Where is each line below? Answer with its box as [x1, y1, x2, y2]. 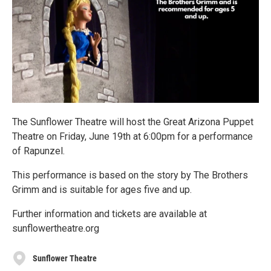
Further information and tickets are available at [12, 208, 207, 220]
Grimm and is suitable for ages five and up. [12, 184, 192, 195]
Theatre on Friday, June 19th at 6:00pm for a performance [12, 131, 253, 142]
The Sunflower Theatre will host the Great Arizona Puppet [12, 116, 253, 128]
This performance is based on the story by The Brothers [12, 169, 248, 181]
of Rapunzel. [12, 145, 65, 157]
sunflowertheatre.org [12, 223, 99, 234]
